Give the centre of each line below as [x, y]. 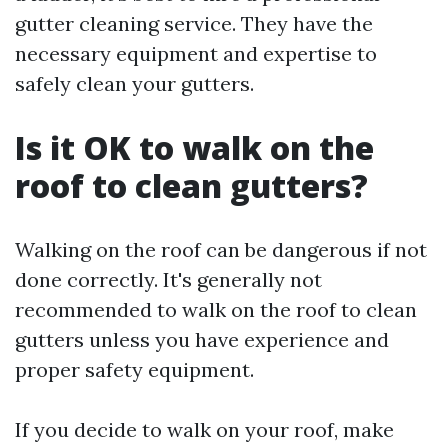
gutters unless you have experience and [202, 339]
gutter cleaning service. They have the [194, 23]
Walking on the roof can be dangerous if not [221, 249]
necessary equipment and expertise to [196, 53]
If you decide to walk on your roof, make [204, 429]
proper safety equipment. [134, 369]
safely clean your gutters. [134, 83]
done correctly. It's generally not [168, 279]
